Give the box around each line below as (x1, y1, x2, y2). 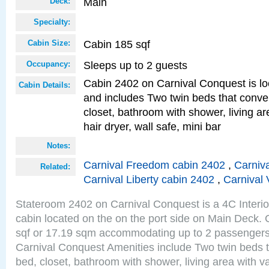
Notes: (47, 141, 70, 150)
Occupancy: (26, 59, 70, 68)
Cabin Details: (19, 80, 70, 89)
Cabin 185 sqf (83, 38, 150, 50)
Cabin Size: (28, 38, 70, 47)
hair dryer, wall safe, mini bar (83, 120, 221, 133)
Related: (40, 162, 70, 171)
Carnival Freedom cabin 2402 (83, 159, 225, 171)
